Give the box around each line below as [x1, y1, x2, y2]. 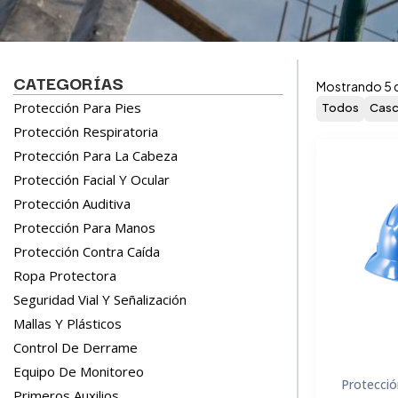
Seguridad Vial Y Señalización [13, 291, 187, 308]
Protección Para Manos [13, 219, 155, 236]
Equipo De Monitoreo [13, 362, 144, 380]
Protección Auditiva [13, 195, 131, 212]
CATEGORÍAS [13, 69, 123, 96]
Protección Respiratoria [13, 123, 158, 140]
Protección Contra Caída [13, 243, 160, 260]
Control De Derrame [13, 338, 138, 356]
